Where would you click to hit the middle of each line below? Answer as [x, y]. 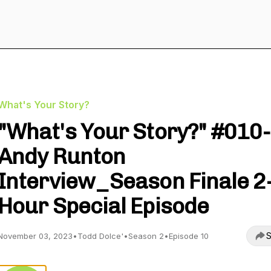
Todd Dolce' [100, 236]
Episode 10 [189, 236]
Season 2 [146, 236]
